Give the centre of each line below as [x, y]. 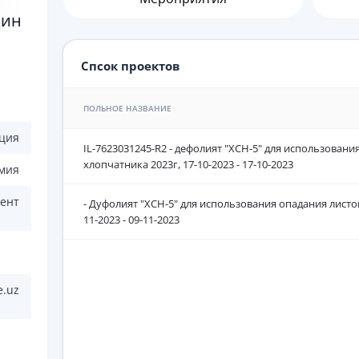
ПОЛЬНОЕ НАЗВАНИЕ [127, 108]
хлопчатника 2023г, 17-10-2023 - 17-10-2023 [188, 164]
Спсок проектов [130, 66]
